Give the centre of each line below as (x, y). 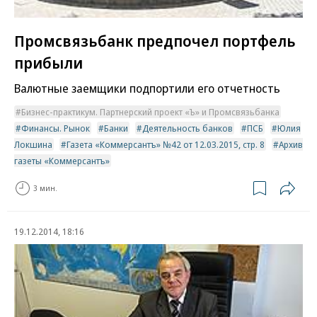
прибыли (48, 62)
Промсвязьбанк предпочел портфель (155, 40)
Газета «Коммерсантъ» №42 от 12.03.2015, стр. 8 (166, 144)
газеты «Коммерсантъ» (62, 160)
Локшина (33, 144)
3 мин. (45, 188)
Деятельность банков (188, 128)
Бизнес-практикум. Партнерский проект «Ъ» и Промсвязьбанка (150, 111)
